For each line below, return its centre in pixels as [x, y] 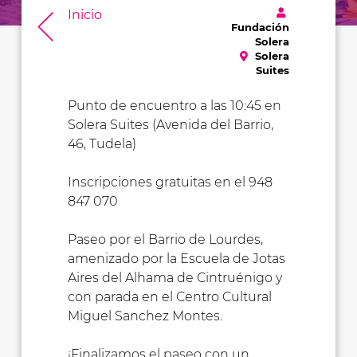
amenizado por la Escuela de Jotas [176, 259]
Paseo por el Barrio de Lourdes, [165, 240]
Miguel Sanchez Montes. [145, 316]
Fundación [261, 27]
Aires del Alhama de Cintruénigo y [175, 278]
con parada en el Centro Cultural [169, 297]
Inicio [84, 15]
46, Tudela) [102, 144]
